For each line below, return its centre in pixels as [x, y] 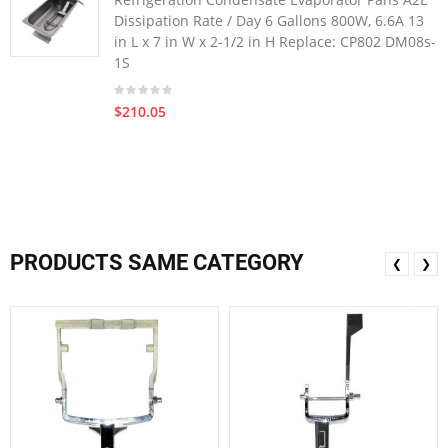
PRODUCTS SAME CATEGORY [157, 262]
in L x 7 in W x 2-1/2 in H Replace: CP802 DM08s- [275, 41]
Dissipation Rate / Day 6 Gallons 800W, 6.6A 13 [269, 20]
